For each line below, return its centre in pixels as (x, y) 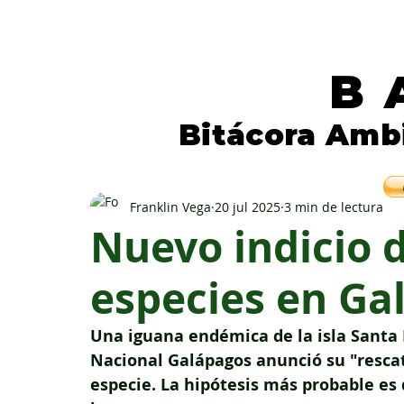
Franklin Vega (170, 207)
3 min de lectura (334, 207)
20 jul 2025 (248, 207)
